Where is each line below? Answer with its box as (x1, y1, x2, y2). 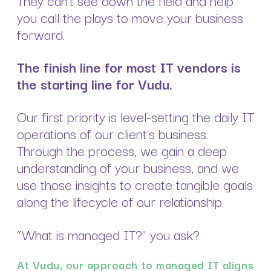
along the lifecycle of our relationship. (17, 190, 224, 212)
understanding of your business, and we (17, 156, 239, 178)
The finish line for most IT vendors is (17, 56, 241, 78)
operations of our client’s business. (17, 122, 208, 145)
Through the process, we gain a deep (17, 139, 227, 162)
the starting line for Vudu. (17, 73, 172, 95)
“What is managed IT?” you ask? (17, 223, 200, 245)
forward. (17, 22, 68, 45)
